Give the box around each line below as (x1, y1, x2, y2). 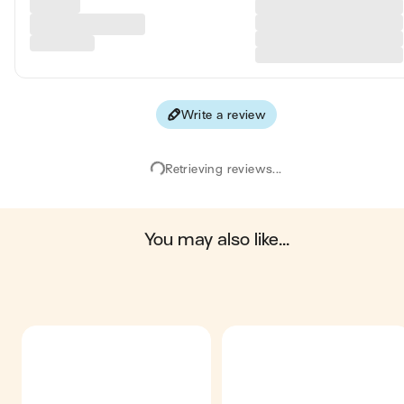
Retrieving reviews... (165, 161, 282, 176)
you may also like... (152, 230, 289, 249)
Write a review (180, 107, 267, 122)
